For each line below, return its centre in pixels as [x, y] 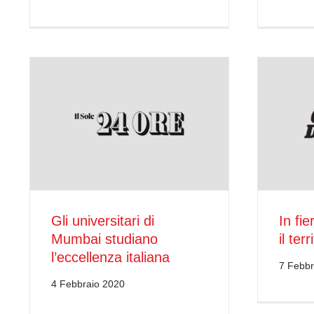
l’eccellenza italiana [110, 258]
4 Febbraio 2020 [88, 284]
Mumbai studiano [104, 239]
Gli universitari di [102, 221]
